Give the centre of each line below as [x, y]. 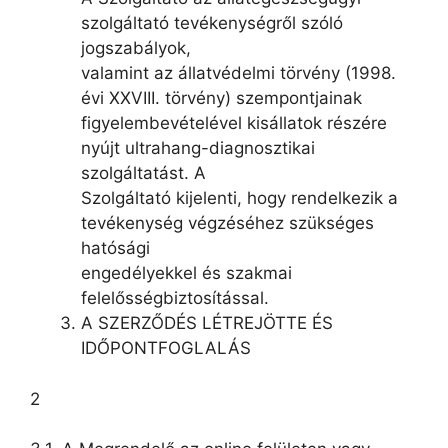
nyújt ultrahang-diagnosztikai [198, 148]
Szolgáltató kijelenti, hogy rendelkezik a [239, 198]
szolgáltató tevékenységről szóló [212, 23]
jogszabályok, [136, 48]
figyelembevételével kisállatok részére [234, 123]
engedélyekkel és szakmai [186, 273]
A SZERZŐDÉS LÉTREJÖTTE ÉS [207, 323]
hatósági [115, 248]
